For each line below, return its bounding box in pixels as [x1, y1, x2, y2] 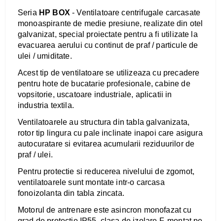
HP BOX [38, 8, 70, 17]
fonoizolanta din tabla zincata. [18, 189, 124, 198]
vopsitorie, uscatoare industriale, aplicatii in [18, 90, 172, 99]
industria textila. [18, 101, 74, 110]
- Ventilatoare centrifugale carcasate [70, 8, 201, 17]
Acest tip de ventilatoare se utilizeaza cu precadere [18, 69, 200, 77]
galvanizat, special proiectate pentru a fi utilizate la [18, 30, 198, 39]
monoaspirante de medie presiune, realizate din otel [18, 19, 203, 28]
